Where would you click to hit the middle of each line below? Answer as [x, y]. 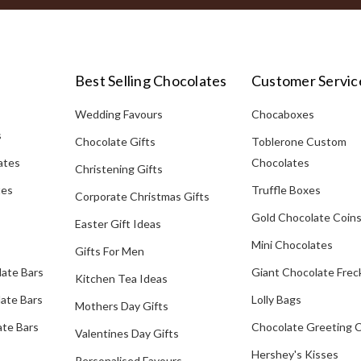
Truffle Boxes [286, 189]
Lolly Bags [276, 299]
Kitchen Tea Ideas [121, 278]
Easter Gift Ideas [118, 223]
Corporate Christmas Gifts [142, 196]
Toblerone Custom [299, 141]
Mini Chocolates [292, 244]
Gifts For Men [109, 251]
